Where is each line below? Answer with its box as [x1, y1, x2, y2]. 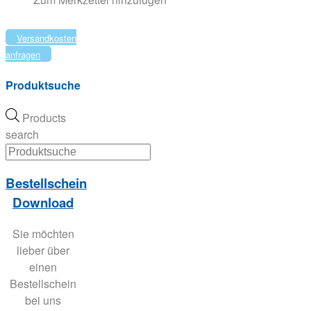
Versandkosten [17, 31, 76, 44]
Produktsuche [6, 76, 81, 93]
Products [22, 110, 66, 126]
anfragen [6, 47, 40, 61]
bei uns [25, 292, 61, 308]
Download [12, 192, 74, 212]
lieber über [17, 242, 69, 258]
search [6, 126, 39, 143]
